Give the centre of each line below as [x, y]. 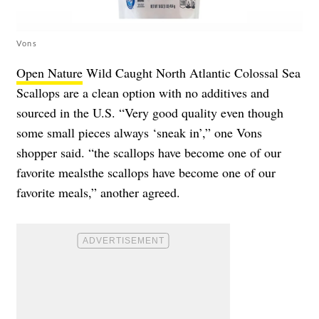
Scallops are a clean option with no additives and [143, 92]
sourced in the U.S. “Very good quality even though [150, 112]
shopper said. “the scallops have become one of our [149, 152]
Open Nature [49, 72]
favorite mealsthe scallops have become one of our [146, 172]
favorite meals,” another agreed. [98, 192]
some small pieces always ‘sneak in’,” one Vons [139, 132]
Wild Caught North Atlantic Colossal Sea [192, 72]
